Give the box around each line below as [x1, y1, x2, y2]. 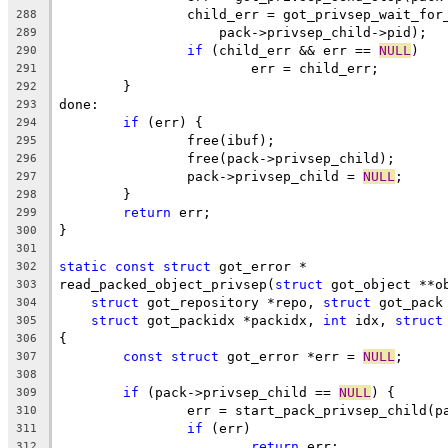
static [59, 258, 107, 274]
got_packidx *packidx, [139, 312, 323, 328]
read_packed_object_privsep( [59, 276, 275, 292]
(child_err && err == [203, 42, 379, 58]
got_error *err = [219, 348, 363, 364]
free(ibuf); [187, 132, 275, 148]
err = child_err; [251, 60, 379, 76]
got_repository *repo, [139, 294, 323, 310]
